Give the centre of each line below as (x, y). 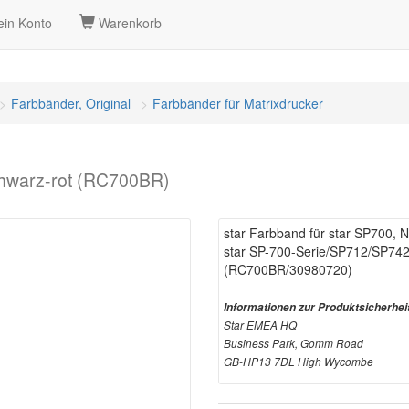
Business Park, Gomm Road (294, 343)
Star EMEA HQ (260, 325)
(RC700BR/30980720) (288, 269)
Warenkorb (128, 23)
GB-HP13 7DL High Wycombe (299, 362)
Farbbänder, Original (71, 103)
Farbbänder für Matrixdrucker (238, 103)
